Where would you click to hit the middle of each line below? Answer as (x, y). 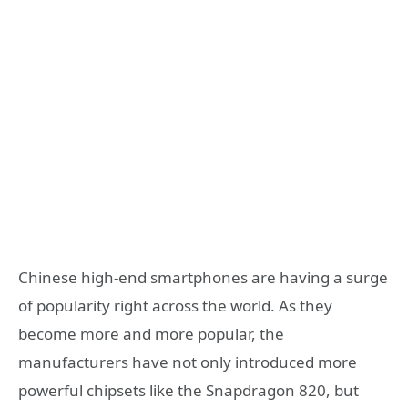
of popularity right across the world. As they (175, 305)
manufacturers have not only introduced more (188, 362)
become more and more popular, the (151, 333)
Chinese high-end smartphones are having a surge (203, 277)
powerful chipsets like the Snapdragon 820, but (189, 390)
